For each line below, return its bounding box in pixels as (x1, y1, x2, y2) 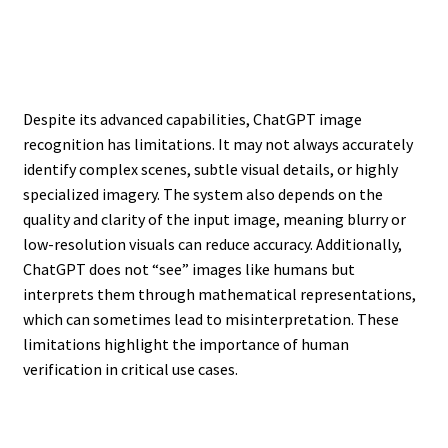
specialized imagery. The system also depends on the (22, 183, 383, 204)
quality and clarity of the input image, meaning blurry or (22, 208, 406, 229)
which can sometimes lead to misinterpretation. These (22, 308, 399, 329)
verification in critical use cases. (22, 358, 238, 379)
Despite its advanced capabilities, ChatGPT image (22, 108, 362, 129)
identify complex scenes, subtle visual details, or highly (22, 158, 398, 179)
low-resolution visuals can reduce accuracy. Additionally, (22, 233, 402, 254)
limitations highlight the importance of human (22, 333, 349, 354)
